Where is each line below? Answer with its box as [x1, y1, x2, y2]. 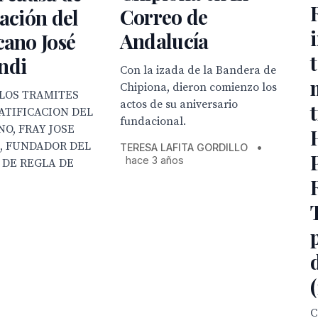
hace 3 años [125, 154, 184, 167]
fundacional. [119, 114, 186, 129]
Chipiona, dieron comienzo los [119, 80, 277, 95]
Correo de [119, 4, 208, 31]
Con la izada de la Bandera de [119, 63, 276, 78]
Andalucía [119, 28, 209, 55]
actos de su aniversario [119, 97, 238, 112]
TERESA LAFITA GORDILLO [119, 141, 248, 154]
